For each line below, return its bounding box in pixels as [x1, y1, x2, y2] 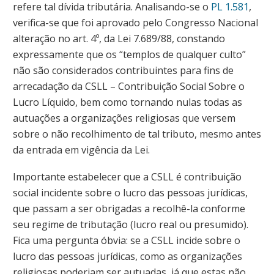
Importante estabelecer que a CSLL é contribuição [13, 169, 242, 183]
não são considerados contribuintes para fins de [13, 63, 234, 77]
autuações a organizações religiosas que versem [13, 111, 235, 125]
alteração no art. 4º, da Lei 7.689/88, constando [13, 31, 225, 45]
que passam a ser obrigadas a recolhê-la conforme [13, 201, 245, 215]
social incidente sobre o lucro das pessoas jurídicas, [13, 185, 248, 199]
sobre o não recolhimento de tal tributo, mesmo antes [13, 127, 261, 141]
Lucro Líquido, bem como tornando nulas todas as [13, 95, 242, 109]
